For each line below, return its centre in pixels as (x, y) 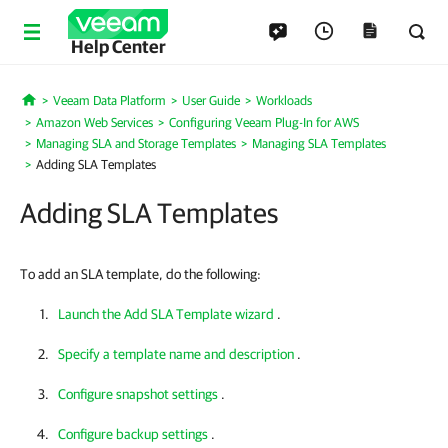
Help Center (118, 46)
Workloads (283, 100)
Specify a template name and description (176, 354)
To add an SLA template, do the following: (140, 274)
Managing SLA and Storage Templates (136, 143)
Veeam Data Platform (109, 100)
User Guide (210, 100)
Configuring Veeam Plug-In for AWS (264, 122)
